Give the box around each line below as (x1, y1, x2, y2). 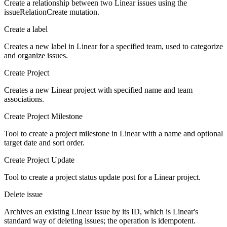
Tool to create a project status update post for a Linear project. (4, 173, 201, 182)
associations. (4, 95, 44, 104)
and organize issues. (4, 51, 68, 60)
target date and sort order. (4, 138, 85, 147)
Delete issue (4, 190, 43, 199)
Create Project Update (4, 156, 74, 165)
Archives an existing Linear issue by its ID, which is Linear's (4, 207, 198, 216)
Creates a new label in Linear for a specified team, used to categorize (4, 42, 223, 51)
